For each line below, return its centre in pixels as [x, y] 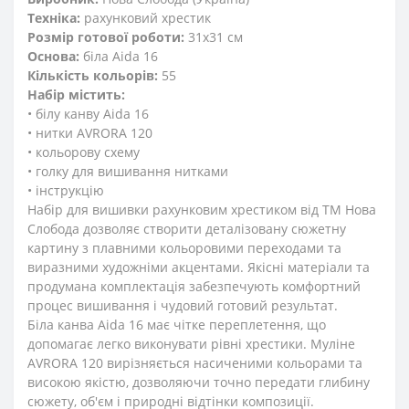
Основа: [53, 57]
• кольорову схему [84, 152]
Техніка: [54, 18]
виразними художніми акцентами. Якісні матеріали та [199, 267]
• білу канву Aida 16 [88, 114]
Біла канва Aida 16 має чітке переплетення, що [177, 325]
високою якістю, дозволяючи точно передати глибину [199, 383]
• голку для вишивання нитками [128, 172]
